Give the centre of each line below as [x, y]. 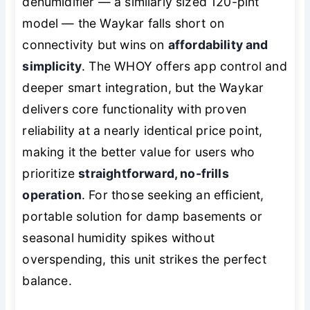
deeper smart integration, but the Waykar [143, 88]
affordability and [218, 45]
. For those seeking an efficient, [173, 195]
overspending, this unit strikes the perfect [144, 259]
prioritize [51, 174]
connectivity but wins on [95, 45]
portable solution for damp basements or [143, 217]
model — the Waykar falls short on [124, 24]
